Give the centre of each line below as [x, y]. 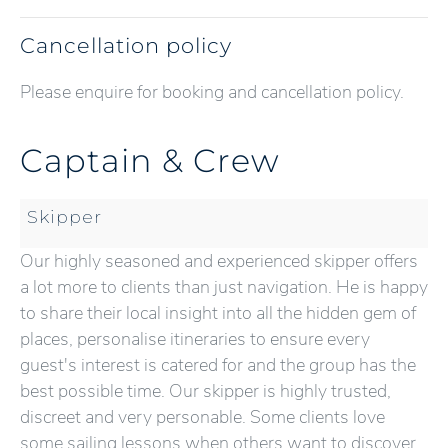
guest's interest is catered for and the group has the [218, 365]
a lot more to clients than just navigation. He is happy [224, 287]
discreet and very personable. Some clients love [202, 417]
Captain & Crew [150, 159]
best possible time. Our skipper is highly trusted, [205, 391]
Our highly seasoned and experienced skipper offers [219, 261]
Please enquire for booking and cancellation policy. [214, 92]
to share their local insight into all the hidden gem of [218, 313]
